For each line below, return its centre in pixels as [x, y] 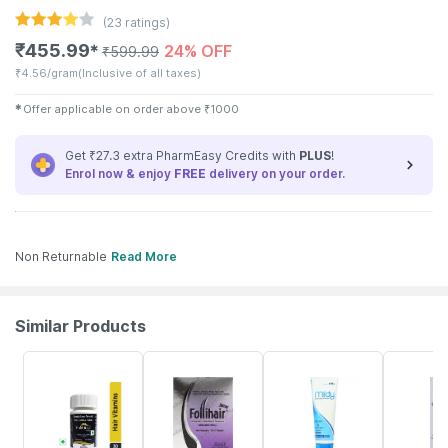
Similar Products [80, 326]
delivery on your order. [275, 173]
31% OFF [410, 362]
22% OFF [171, 362]
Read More [144, 256]
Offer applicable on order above [112, 109]
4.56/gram [49, 73]
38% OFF [51, 362]
